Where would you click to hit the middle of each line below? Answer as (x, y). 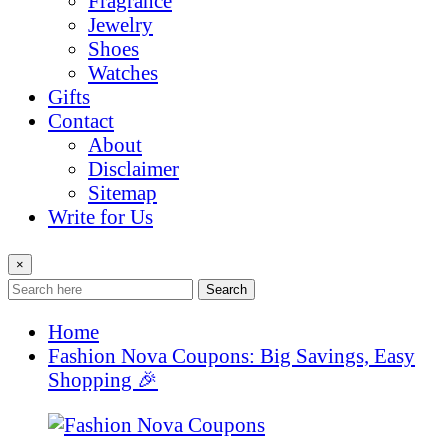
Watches (123, 72)
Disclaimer (133, 168)
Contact (81, 120)
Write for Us (100, 216)
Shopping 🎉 (103, 380)
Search (226, 289)
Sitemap (122, 192)
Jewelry (120, 24)
